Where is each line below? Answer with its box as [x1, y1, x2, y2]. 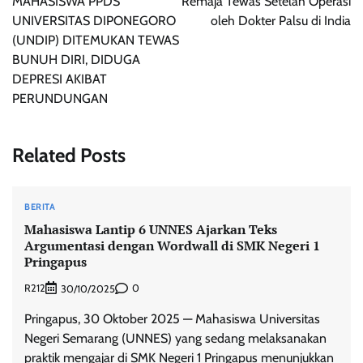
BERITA [24, 200, 55, 212]
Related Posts [12, 143, 126, 167]
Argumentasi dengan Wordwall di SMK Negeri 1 [24, 237, 320, 255]
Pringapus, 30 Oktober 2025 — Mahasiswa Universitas [24, 310, 320, 327]
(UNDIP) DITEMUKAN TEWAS [12, 32, 179, 48]
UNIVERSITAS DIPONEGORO [12, 13, 176, 28]
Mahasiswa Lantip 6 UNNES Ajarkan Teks [24, 220, 277, 239]
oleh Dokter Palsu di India [211, 13, 351, 28]
